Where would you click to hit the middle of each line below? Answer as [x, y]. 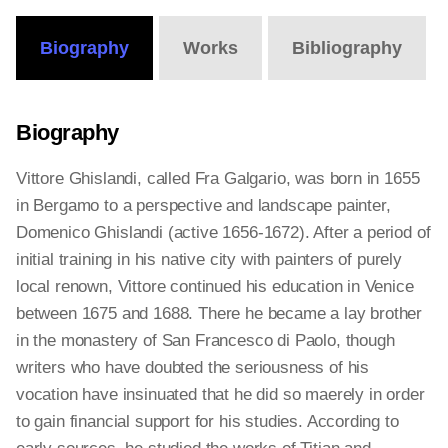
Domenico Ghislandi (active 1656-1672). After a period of [223, 232]
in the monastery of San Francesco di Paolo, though [205, 340]
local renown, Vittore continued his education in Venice [215, 286]
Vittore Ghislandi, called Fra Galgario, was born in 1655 [218, 178]
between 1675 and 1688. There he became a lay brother [219, 313]
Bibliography [347, 48]
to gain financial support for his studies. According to [207, 421]
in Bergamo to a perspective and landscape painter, [203, 205]
